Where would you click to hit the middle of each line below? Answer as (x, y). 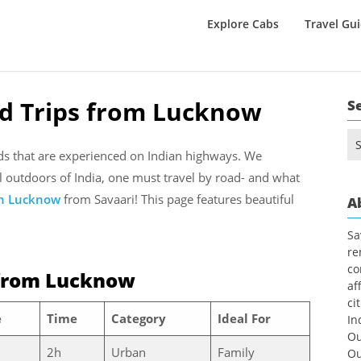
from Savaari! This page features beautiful (177, 199)
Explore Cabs (243, 24)
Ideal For (244, 318)
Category (138, 318)
